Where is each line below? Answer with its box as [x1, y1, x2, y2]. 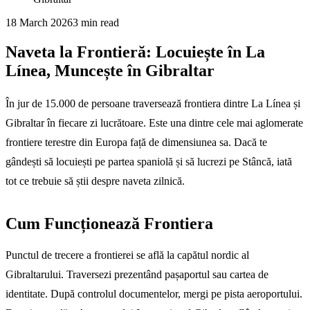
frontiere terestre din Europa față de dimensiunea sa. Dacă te [6, 136, 267, 148]
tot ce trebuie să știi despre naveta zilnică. [6, 174, 185, 187]
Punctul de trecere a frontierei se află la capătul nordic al [6, 248, 249, 261]
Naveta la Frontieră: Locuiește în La [6, 42, 265, 61]
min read [78, 17, 119, 28]
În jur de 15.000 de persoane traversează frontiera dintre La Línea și [6, 97, 300, 109]
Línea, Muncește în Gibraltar [6, 61, 215, 80]
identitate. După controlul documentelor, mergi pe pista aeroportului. [6, 287, 302, 300]
